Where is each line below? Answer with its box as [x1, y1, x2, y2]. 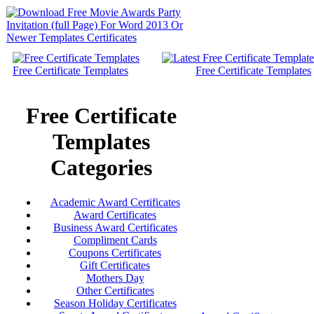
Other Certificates [76, 284, 154, 296]
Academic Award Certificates [50, 196, 180, 208]
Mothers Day [86, 271, 144, 284]
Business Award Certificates [53, 221, 177, 233]
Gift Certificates [80, 259, 150, 271]
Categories [50, 155, 152, 181]
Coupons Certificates [69, 246, 161, 259]
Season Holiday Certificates [53, 296, 177, 309]
